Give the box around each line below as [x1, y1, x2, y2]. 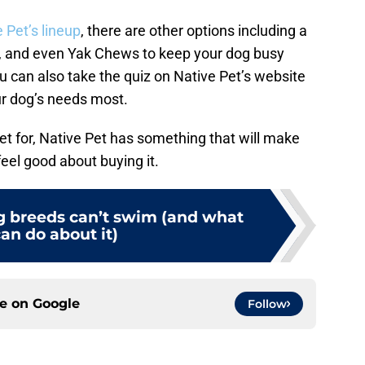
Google [33, 295, 80, 311]
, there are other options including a [81, 21, 307, 39]
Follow [248, 296, 287, 311]
